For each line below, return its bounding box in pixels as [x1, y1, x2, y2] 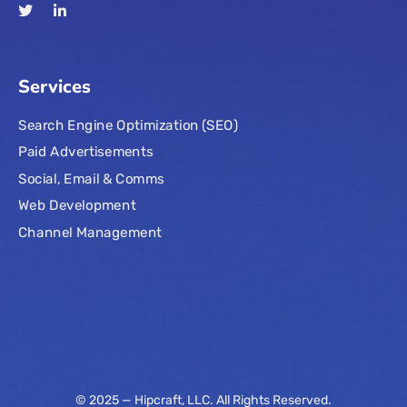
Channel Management [18, 223, 162, 241]
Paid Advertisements [18, 144, 154, 161]
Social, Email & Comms [18, 170, 164, 187]
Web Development [18, 196, 136, 213]
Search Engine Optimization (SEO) [18, 116, 238, 134]
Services [18, 74, 91, 99]
